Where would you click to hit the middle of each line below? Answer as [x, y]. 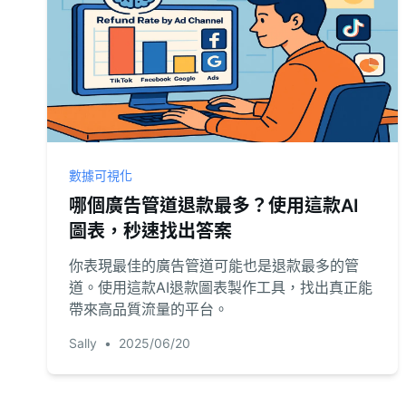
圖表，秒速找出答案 [150, 231]
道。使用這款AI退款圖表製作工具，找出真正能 [221, 287]
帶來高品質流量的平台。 [149, 309]
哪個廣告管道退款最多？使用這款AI [214, 206]
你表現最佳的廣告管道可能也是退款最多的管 [214, 266]
